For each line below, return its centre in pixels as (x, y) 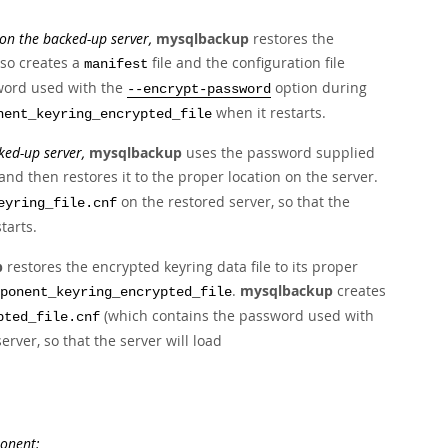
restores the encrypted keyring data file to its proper (180, 266)
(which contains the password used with (237, 315)
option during (319, 87)
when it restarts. (269, 112)
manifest (116, 64)
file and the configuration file (246, 62)
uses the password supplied (278, 152)
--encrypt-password (199, 89)
